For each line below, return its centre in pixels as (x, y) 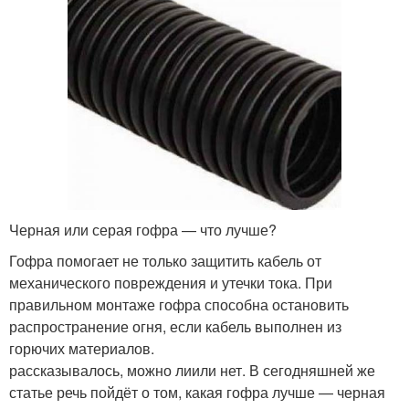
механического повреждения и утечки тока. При (171, 282)
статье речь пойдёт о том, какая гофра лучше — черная (197, 392)
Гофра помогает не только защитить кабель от (165, 260)
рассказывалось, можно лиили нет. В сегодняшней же (192, 370)
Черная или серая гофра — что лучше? (143, 229)
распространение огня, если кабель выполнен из (175, 326)
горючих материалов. (82, 348)
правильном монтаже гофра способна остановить (179, 304)
